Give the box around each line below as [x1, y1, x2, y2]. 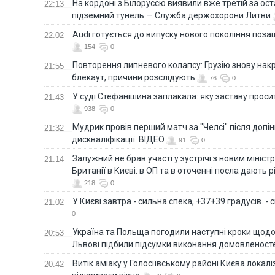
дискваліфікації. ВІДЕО [72, 134, 165, 144]
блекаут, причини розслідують [72, 72, 195, 82]
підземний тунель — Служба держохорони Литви [72, 10, 271, 20]
